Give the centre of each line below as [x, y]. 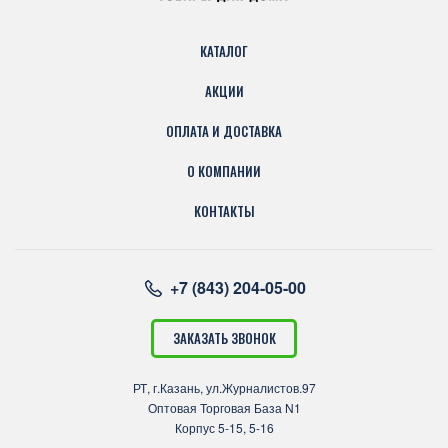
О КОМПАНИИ [224, 171]
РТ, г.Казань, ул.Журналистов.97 [224, 387]
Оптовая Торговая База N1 [224, 407]
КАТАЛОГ [224, 51]
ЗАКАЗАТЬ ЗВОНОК [224, 338]
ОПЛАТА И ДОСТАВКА [224, 131]
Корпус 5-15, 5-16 [224, 427]
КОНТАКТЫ [224, 211]
